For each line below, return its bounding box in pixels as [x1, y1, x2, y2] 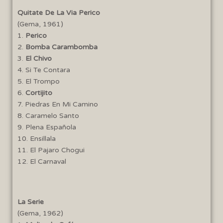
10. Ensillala [17, 134, 56, 143]
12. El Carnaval [17, 157, 66, 166]
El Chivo [25, 54, 52, 63]
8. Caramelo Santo [17, 111, 79, 120]
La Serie [17, 197, 44, 206]
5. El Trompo [17, 77, 60, 86]
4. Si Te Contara [17, 65, 70, 74]
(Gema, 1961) [17, 19, 63, 28]
